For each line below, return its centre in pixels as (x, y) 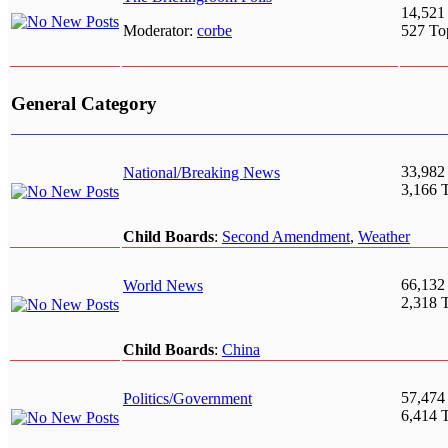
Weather (384, 237)
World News (163, 286)
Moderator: (160, 31)
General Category (84, 104)
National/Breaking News (201, 173)
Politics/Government (187, 399)
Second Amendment (286, 237)
